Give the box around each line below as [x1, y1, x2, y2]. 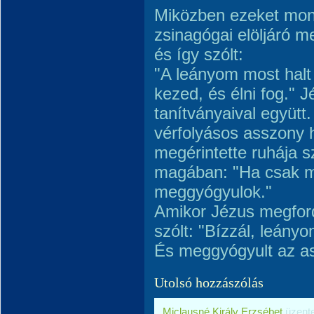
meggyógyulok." [154, 182, 272, 201]
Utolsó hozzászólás [154, 275, 264, 290]
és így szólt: [154, 45, 243, 64]
